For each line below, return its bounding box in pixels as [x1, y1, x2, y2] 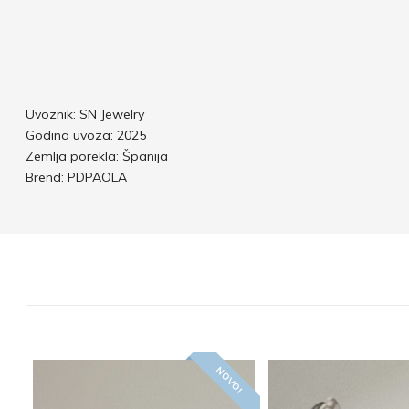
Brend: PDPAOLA [26, 169, 128, 185]
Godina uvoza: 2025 [26, 127, 147, 143]
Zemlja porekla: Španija [26, 148, 169, 164]
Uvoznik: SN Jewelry [26, 106, 145, 122]
